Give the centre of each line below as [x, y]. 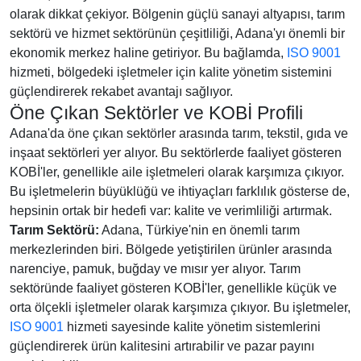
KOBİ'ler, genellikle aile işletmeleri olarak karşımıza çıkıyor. [177, 172]
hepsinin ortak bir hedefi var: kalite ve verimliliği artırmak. [171, 211]
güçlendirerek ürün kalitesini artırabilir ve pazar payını [162, 346]
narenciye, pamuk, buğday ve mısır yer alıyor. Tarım [155, 269]
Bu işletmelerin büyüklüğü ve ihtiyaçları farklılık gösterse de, [180, 191]
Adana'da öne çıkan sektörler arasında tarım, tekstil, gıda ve [179, 133]
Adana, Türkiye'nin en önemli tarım [199, 230]
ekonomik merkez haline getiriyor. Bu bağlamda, [148, 53]
